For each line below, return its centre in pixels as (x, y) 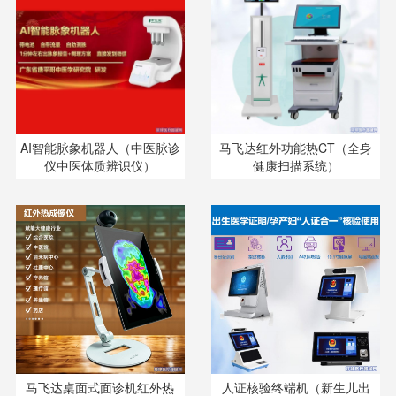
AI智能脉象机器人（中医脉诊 (100, 148)
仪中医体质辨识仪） (100, 165)
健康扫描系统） (296, 165)
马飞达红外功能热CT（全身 (296, 148)
